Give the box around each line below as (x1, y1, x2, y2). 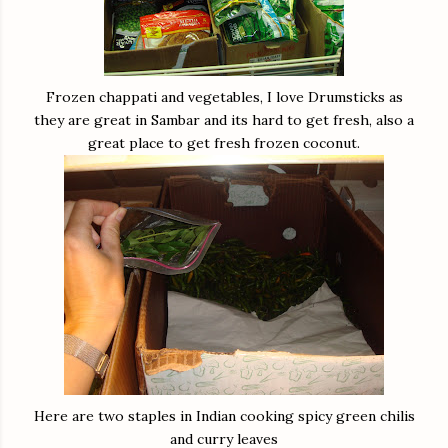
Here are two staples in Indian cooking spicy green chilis (33, 407, 415, 426)
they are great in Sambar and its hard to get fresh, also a (34, 111, 414, 130)
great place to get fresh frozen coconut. (88, 134, 360, 153)
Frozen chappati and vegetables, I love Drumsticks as (45, 88, 403, 107)
